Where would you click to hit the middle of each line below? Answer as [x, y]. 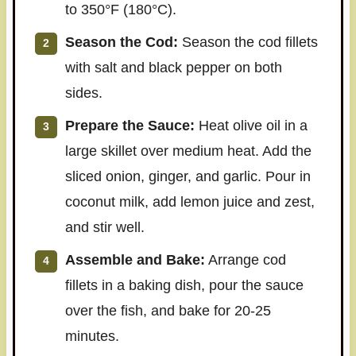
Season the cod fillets [248, 42]
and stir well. [104, 227]
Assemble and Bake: [135, 259]
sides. [83, 93]
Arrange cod [245, 259]
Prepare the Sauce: [130, 125]
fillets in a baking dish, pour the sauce [184, 285]
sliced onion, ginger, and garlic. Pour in [188, 176]
